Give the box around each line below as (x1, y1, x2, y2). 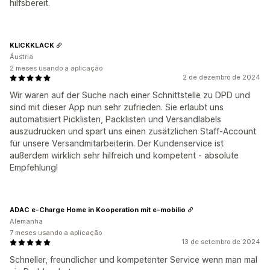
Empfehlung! (10, 162, 58, 172)
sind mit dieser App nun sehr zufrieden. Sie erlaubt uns (10, 102, 224, 112)
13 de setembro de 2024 (181, 237, 260, 246)
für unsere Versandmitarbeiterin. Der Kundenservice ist (10, 138, 224, 148)
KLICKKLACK (10, 40, 54, 49)
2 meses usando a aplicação (10, 64, 102, 72)
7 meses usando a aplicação (10, 228, 102, 237)
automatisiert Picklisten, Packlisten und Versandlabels (10, 114, 221, 124)
